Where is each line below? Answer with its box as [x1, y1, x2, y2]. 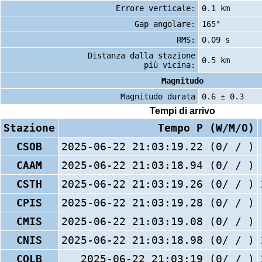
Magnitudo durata [120, 91, 195, 101]
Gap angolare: [135, 19, 195, 29]
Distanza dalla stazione [88, 50, 195, 60]
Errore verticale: [116, 3, 195, 13]
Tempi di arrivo [150, 106, 215, 116]
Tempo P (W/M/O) [158, 121, 254, 134]
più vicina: [144, 60, 195, 70]
